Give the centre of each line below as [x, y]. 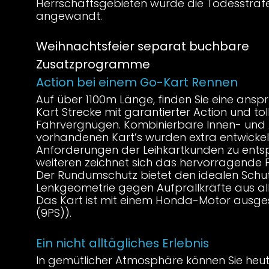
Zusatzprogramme [93, 64]
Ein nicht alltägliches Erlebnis [122, 243]
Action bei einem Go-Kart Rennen [137, 82]
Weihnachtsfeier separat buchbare [143, 46]
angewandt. [69, 16]
